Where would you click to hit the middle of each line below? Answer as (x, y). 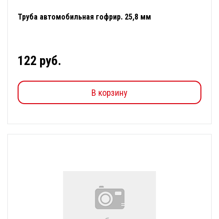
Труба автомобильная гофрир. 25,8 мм (84, 17)
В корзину (109, 92)
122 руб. (39, 61)
